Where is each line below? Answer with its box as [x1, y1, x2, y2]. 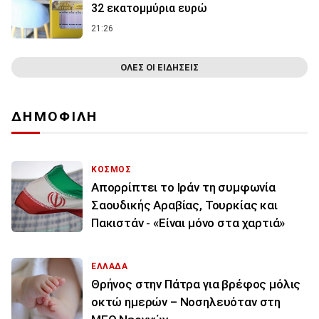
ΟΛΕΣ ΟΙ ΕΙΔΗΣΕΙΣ [120, 62, 199, 73]
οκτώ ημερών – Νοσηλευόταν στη [91, 295, 281, 310]
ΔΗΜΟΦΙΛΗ [11, 108, 98, 125]
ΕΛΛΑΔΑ [91, 261, 128, 272]
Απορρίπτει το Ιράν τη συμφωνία [91, 180, 276, 195]
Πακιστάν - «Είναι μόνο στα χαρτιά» [91, 216, 286, 231]
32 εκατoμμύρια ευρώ [91, 1, 207, 16]
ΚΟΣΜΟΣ [91, 164, 132, 175]
